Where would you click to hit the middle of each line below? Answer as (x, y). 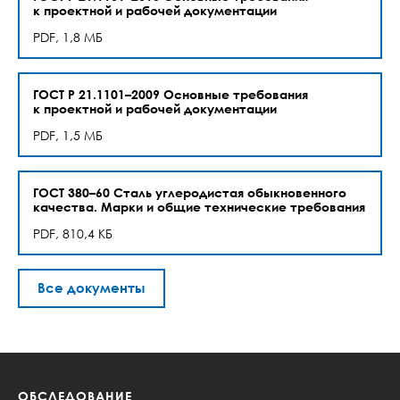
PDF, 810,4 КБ (73, 233)
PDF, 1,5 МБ (68, 135)
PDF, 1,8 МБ (68, 37)
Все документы (92, 287)
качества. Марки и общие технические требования (199, 207)
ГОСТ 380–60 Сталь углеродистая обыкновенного (190, 192)
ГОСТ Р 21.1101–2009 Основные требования (171, 94)
